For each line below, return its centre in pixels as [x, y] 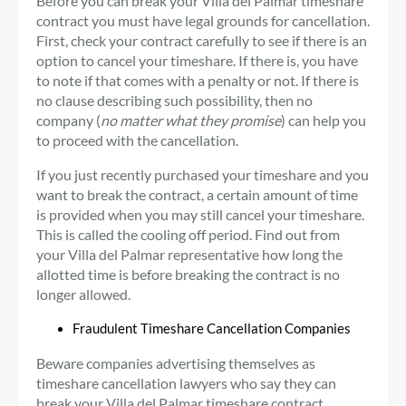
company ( [68, 120]
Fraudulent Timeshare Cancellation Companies [212, 328]
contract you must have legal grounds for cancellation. [203, 20]
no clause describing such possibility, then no [174, 100]
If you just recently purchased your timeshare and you [203, 174]
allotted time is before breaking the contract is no [188, 274]
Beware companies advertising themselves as [176, 362]
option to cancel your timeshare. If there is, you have [197, 60]
